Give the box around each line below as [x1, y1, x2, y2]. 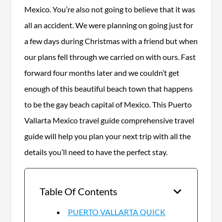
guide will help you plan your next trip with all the [24, 131, 191, 141]
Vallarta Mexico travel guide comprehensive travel [24, 115, 194, 125]
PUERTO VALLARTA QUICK [67, 207, 166, 217]
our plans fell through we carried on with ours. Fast [24, 52, 196, 61]
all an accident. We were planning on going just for [24, 20, 193, 30]
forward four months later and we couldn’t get [24, 67, 179, 77]
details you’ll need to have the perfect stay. [24, 147, 167, 157]
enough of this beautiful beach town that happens [24, 83, 193, 93]
